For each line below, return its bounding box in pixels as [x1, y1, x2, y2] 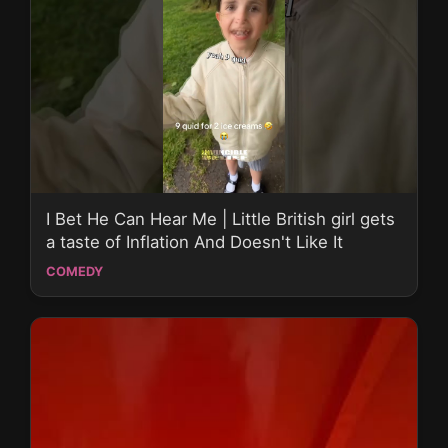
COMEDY [46, 263, 103, 279]
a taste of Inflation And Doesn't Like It [46, 231, 343, 252]
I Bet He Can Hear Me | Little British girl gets [46, 208, 395, 229]
